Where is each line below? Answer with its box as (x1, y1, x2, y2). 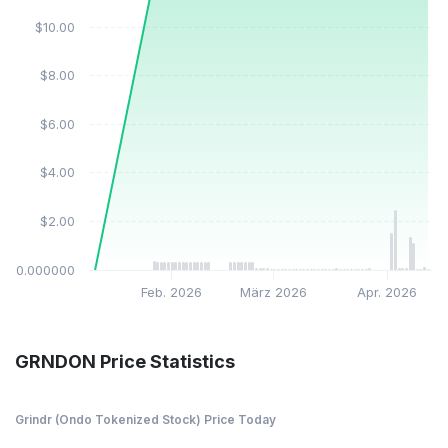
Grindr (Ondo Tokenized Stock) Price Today (15, 412, 276, 427)
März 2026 (240, 285, 308, 300)
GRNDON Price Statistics (15, 351, 235, 372)
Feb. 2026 (140, 285, 202, 300)
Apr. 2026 (357, 285, 418, 300)
